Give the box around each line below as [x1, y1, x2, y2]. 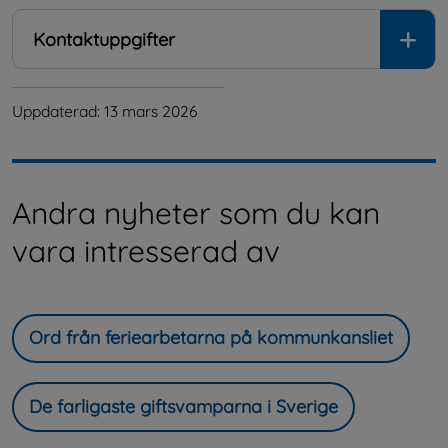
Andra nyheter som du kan [12, 193, 380, 232]
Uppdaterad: [12, 100, 104, 121]
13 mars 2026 [104, 100, 197, 121]
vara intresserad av [12, 231, 280, 270]
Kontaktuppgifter [33, 27, 175, 51]
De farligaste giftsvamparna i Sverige [29, 394, 338, 418]
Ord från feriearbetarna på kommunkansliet [29, 326, 393, 350]
